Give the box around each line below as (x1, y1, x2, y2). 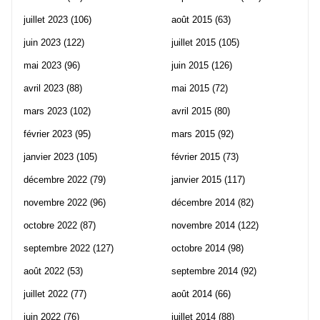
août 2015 (171, 14, 212, 25)
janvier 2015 (171, 174, 221, 185)
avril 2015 (171, 105, 211, 116)
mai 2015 (171, 82, 209, 94)
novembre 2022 (24, 196, 87, 208)
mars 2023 (24, 105, 67, 116)
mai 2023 (24, 59, 61, 71)
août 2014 (171, 288, 212, 299)
